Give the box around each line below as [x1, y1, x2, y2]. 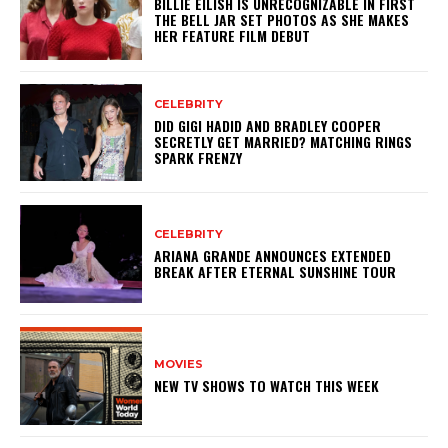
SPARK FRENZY [154, 146, 243, 168]
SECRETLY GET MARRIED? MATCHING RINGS [154, 130, 413, 152]
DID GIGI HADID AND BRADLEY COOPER [154, 114, 382, 136]
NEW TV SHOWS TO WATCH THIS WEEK [154, 374, 380, 396]
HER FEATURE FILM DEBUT [154, 25, 311, 47]
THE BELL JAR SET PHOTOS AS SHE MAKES [154, 9, 410, 31]
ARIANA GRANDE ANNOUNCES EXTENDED [154, 244, 392, 266]
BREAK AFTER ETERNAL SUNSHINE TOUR [154, 260, 397, 282]
